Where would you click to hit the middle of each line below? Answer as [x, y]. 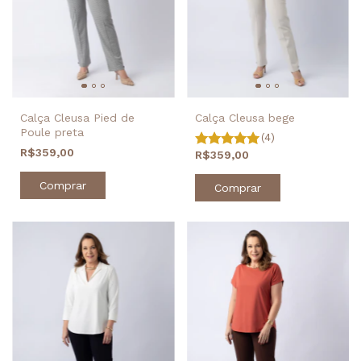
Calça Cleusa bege [245, 117]
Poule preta [52, 132]
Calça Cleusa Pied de [77, 117]
